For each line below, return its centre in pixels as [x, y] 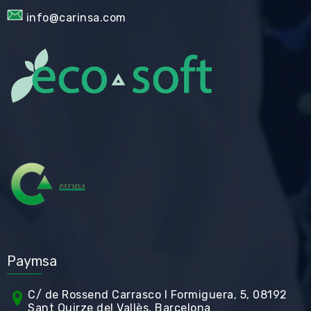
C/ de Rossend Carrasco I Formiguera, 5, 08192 [158, 294]
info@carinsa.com [76, 17]
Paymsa [32, 261]
